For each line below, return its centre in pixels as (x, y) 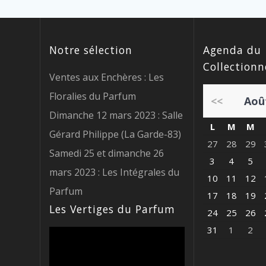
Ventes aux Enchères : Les (107, 77)
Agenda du (232, 50)
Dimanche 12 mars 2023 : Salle (116, 115)
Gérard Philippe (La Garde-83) (115, 134)
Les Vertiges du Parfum (113, 209)
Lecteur (66, 233)
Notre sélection (91, 50)
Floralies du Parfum (93, 96)
